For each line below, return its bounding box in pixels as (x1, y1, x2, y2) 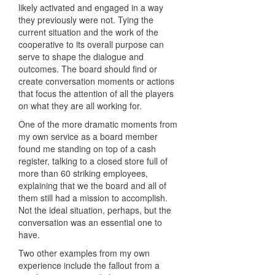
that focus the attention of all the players (18, 87, 174, 100)
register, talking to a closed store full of (18, 155, 168, 168)
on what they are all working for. (18, 99, 142, 112)
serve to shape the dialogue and (18, 50, 144, 63)
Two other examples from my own (18, 247, 150, 260)
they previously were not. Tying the (18, 14, 153, 26)
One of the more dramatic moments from (18, 118, 177, 131)
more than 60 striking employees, (18, 167, 148, 180)
